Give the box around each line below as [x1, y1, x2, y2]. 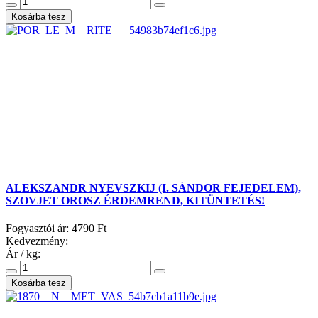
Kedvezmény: [6, 234, 68, 247]
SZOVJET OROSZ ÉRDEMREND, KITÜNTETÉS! [6, 194, 265, 207]
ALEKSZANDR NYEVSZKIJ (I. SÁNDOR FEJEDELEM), [6, 181, 301, 194]
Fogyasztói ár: [6, 221, 72, 234]
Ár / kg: [6, 247, 40, 260]
